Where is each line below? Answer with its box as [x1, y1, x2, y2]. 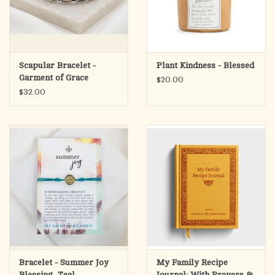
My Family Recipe [157, 258, 228, 268]
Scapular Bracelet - [19, 61, 96, 71]
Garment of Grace [19, 73, 88, 83]
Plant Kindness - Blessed [157, 61, 254, 71]
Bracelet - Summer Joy [19, 258, 109, 268]
